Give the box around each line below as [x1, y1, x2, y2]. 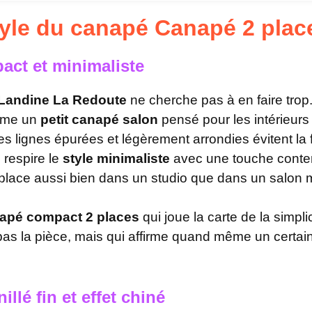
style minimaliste [63, 150, 170, 166]
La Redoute [53, 92, 127, 107]
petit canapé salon [40, 111, 158, 127]
